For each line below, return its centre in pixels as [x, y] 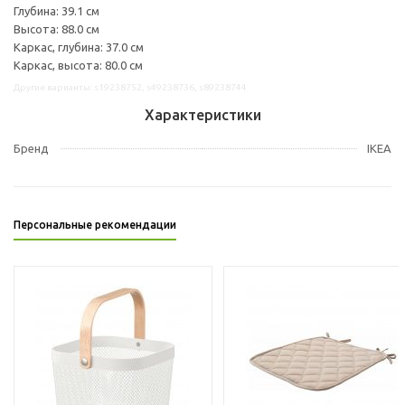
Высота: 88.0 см [57, 28]
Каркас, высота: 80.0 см [78, 65]
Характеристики [202, 114]
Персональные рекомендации [95, 224]
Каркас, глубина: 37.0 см [79, 47]
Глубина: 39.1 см [57, 10]
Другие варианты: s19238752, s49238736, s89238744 [130, 87]
